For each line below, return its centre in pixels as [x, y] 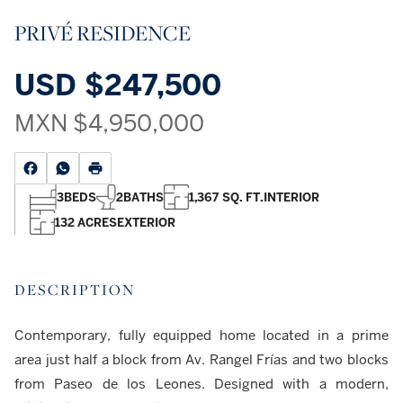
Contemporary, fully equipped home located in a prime [201, 336]
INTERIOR [292, 197]
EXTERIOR [146, 222]
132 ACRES [86, 222]
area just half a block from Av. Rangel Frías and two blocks [201, 360]
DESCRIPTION [75, 290]
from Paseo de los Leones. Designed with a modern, [201, 384]
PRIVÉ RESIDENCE [103, 32]
